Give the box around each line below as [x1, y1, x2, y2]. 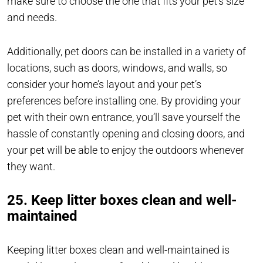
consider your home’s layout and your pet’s [7, 78, 201, 91]
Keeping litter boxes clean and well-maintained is [7, 244, 230, 257]
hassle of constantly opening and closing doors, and [7, 127, 245, 140]
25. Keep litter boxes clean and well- [7, 192, 237, 209]
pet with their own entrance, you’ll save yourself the [7, 111, 240, 124]
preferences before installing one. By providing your [7, 95, 241, 107]
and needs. [7, 11, 59, 24]
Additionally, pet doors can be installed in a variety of [7, 45, 246, 58]
